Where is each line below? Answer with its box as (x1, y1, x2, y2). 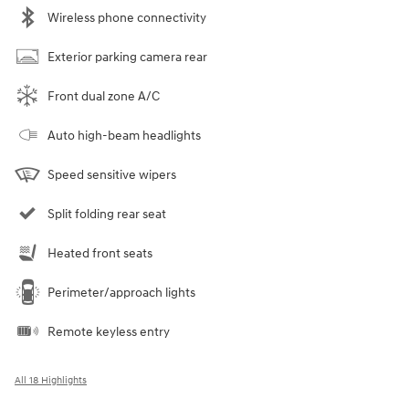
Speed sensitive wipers (47, 166, 176, 183)
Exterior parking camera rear (47, 48, 207, 65)
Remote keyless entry (47, 323, 170, 340)
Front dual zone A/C (47, 88, 160, 104)
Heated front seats (47, 245, 152, 261)
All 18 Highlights (15, 373, 87, 386)
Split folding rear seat (47, 205, 166, 222)
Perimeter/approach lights (47, 284, 195, 300)
